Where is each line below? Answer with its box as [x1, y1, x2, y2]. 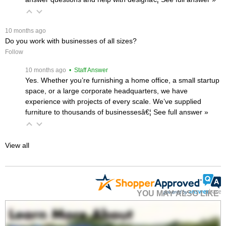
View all [5, 141, 29, 149]
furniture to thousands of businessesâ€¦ [25, 107, 153, 116]
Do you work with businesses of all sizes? [5, 36, 137, 45]
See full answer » [153, 107, 208, 116]
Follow [5, 48, 23, 55]
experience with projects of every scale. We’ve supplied [25, 97, 201, 105]
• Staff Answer [68, 67, 108, 73]
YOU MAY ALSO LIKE [136, 189, 219, 198]
